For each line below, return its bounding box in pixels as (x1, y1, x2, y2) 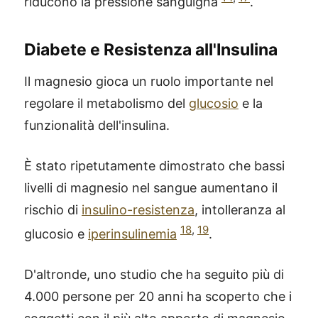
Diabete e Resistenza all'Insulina (24, 40, 278, 60)
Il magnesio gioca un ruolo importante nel (24, 74, 273, 89)
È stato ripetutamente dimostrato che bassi (24, 158, 285, 173)
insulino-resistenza (82, 202, 194, 217)
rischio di (24, 202, 82, 217)
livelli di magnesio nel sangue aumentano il (24, 180, 278, 195)
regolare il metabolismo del (24, 96, 189, 111)
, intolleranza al (194, 202, 285, 217)
